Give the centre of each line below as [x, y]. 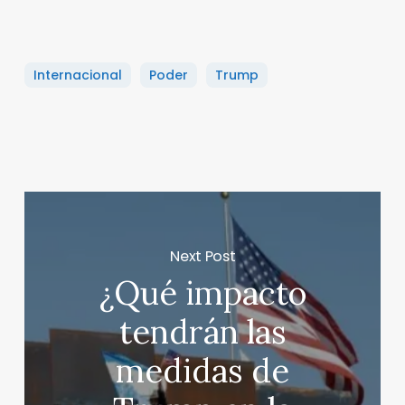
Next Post [203, 256]
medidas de [203, 371]
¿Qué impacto [202, 293]
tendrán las [202, 332]
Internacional [77, 75]
